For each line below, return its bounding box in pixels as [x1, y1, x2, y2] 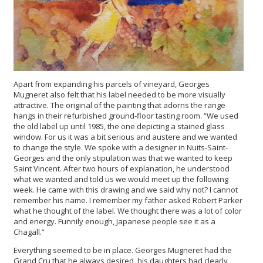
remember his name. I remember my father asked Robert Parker [14, 195, 242, 206]
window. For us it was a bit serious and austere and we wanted [14, 131, 237, 143]
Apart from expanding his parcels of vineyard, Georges [14, 79, 210, 90]
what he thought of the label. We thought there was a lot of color [14, 205, 242, 217]
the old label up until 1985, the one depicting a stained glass [14, 121, 225, 132]
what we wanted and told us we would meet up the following [14, 174, 228, 185]
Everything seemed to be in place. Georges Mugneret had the [14, 245, 232, 256]
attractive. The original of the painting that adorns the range [14, 100, 225, 111]
